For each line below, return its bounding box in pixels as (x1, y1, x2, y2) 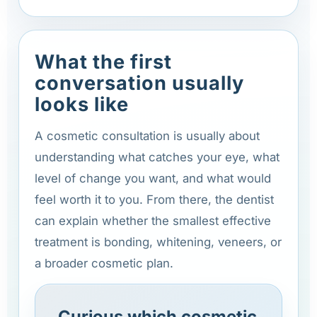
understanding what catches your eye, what (35, 149, 279, 164)
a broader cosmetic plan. (35, 255, 173, 270)
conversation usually (35, 71, 244, 95)
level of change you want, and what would (35, 171, 271, 185)
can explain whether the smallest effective (35, 213, 271, 228)
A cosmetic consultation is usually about (35, 128, 260, 143)
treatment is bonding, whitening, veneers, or (35, 234, 282, 249)
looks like (35, 92, 129, 116)
